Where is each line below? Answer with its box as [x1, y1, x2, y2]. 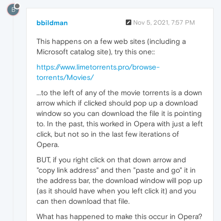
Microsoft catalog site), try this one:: [37, 47, 155, 56]
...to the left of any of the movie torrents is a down [37, 88, 202, 97]
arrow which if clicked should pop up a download [37, 98, 198, 107]
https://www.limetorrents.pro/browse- [37, 62, 160, 71]
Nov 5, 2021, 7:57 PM [133, 18, 195, 26]
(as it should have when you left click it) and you [37, 186, 196, 195]
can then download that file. [37, 196, 130, 205]
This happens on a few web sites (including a [37, 37, 186, 45]
